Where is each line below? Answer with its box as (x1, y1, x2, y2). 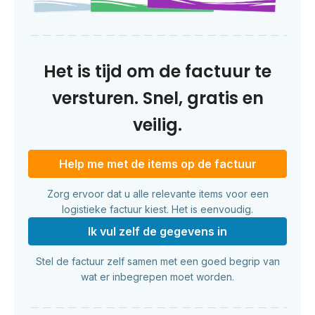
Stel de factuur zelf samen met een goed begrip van (35, 255, 280, 267)
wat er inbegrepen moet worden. (81, 270, 234, 283)
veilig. (133, 112, 182, 136)
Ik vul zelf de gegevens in (88, 224, 227, 238)
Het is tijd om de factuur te (44, 59, 271, 83)
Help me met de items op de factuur (58, 156, 257, 171)
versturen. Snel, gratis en (51, 86, 264, 110)
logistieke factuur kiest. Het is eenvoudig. (62, 202, 253, 215)
